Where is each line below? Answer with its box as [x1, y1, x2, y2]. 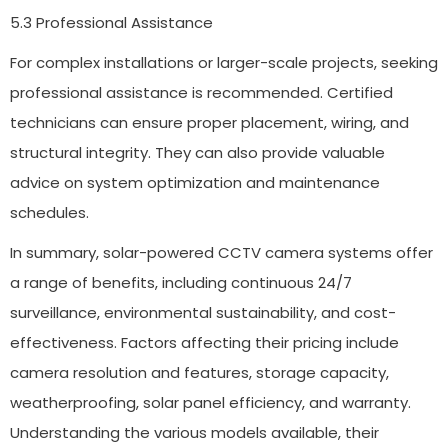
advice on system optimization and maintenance [10, 171, 380, 193]
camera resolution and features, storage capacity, [10, 361, 389, 383]
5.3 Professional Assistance [10, 11, 213, 33]
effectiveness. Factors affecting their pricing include [10, 331, 399, 353]
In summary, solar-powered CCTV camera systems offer [10, 241, 433, 263]
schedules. [10, 201, 89, 223]
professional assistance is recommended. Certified [10, 81, 393, 103]
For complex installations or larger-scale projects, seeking [10, 51, 438, 73]
